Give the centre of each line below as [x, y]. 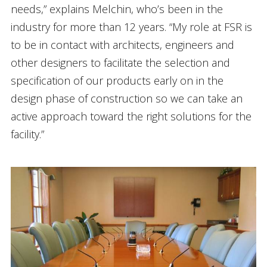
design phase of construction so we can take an [126, 98]
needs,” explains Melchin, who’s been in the [117, 9]
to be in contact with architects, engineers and [122, 44]
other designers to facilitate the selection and [120, 62]
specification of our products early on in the [117, 80]
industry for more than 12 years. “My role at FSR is [131, 27]
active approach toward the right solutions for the [131, 116]
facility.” [27, 134]
